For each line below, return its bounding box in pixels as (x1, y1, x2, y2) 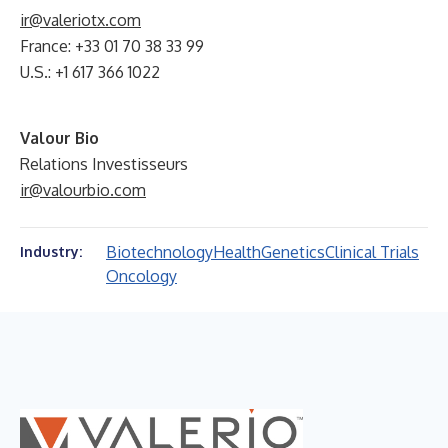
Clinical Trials (325, 242, 419, 262)
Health (213, 242, 261, 262)
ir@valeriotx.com (20, 10, 141, 30)
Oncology (106, 266, 177, 286)
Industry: (20, 243, 82, 260)
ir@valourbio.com (20, 180, 146, 200)
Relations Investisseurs (20, 154, 188, 174)
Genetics (261, 242, 325, 262)
